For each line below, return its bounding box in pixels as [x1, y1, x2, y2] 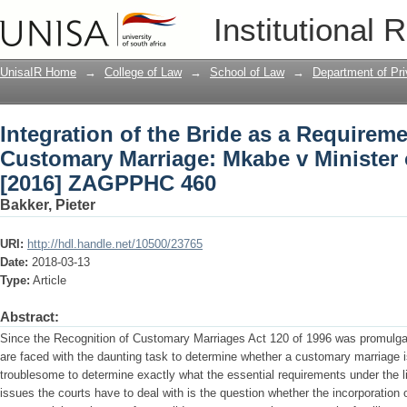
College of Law [104, 65, 182, 79]
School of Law [210, 65, 284, 79]
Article [33, 273, 66, 287]
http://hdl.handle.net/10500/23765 [27, 237, 203, 251]
